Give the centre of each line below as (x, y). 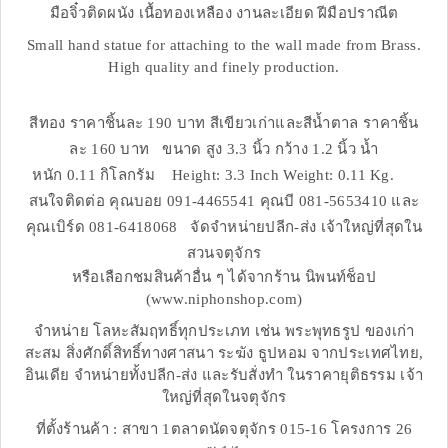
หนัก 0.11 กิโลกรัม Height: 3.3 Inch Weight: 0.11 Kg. (224, 175)
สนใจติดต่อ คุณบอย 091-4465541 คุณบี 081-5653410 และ (224, 201)
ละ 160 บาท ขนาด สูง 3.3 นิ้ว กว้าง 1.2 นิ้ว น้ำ (224, 149)
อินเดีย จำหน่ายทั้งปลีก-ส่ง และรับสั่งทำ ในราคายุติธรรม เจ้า (224, 375)
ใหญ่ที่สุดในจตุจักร (224, 397)
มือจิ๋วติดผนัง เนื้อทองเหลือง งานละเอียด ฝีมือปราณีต (224, 13)
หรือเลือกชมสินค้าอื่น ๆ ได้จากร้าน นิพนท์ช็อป (224, 277)
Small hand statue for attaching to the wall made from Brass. (224, 45)
